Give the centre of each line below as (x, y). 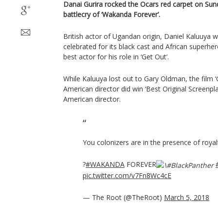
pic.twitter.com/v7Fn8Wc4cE (127, 175)
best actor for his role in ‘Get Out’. (116, 57)
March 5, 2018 (187, 197)
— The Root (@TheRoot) (123, 197)
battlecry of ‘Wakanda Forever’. (112, 14)
